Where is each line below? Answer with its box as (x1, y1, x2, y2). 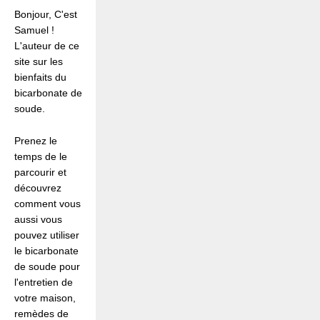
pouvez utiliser (14, 229, 79, 241)
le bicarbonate (14, 244, 79, 256)
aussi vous (14, 213, 62, 225)
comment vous (14, 197, 81, 209)
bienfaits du (14, 71, 66, 84)
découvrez (14, 181, 61, 194)
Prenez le (14, 134, 57, 146)
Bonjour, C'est (14, 9, 77, 21)
